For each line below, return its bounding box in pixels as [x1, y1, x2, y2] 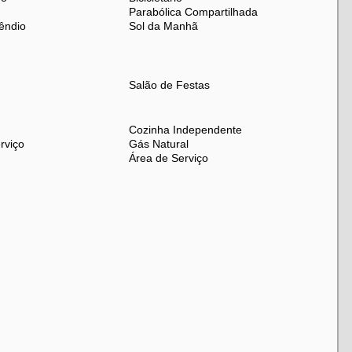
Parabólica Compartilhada [129, 5, 258, 18]
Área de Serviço [129, 152, 209, 164]
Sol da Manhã [129, 20, 199, 32]
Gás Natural [129, 137, 189, 150]
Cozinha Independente [129, 123, 243, 136]
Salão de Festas [129, 79, 211, 91]
